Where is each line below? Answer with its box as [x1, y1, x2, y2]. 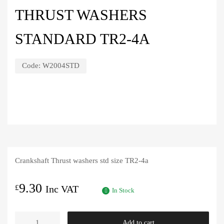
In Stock [112, 186, 134, 194]
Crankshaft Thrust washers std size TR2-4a [15, 156, 148, 165]
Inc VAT [45, 183, 78, 194]
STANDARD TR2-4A [15, 30, 150, 47]
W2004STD [42, 61, 79, 70]
